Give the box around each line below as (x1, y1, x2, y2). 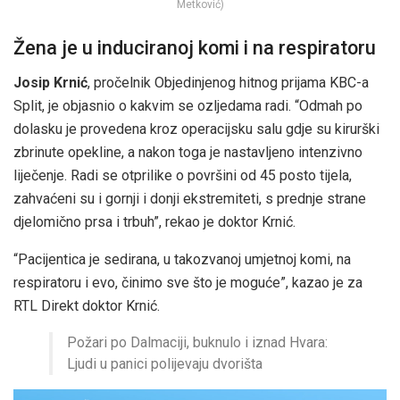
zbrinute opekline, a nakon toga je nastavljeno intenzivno (13, 143, 362, 161)
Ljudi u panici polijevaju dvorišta (67, 354, 262, 372)
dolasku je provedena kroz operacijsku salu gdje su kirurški (13, 120, 379, 137)
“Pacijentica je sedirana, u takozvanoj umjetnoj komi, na (13, 250, 351, 268)
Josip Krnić (13, 73, 87, 91)
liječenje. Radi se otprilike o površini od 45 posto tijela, (13, 166, 352, 184)
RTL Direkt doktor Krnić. (13, 296, 160, 314)
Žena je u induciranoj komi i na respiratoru (13, 37, 376, 60)
